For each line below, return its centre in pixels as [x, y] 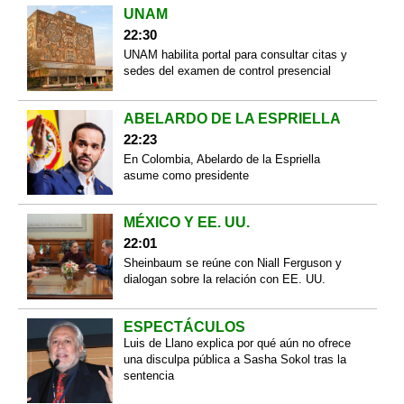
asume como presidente [186, 175]
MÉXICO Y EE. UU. [186, 223]
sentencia [148, 375]
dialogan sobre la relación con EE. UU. [224, 280]
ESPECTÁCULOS [184, 326]
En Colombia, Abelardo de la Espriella [221, 159]
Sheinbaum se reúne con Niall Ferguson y [232, 263]
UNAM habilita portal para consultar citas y [235, 55]
